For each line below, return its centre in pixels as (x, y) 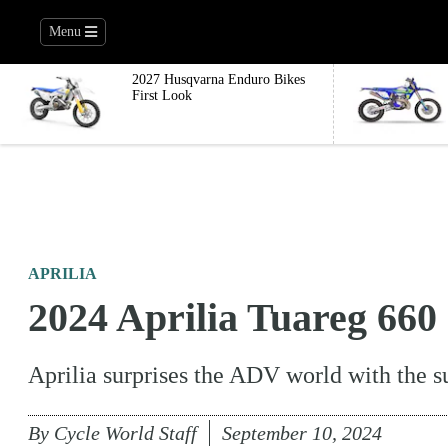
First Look (162, 95)
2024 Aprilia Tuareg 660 (232, 317)
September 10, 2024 (302, 433)
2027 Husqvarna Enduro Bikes (218, 79)
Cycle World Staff (125, 433)
